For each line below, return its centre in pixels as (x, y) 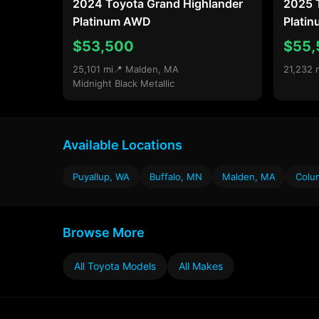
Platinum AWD (112, 21)
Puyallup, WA (101, 177)
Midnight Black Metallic (124, 83)
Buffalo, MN (176, 177)
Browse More (104, 232)
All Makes (201, 266)
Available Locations (122, 145)
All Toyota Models (115, 266)
